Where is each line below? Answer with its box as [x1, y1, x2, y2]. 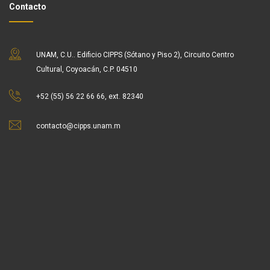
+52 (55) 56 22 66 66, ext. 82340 [36, 92, 143, 101]
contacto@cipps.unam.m [36, 122, 121, 131]
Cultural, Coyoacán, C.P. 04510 [36, 65, 137, 74]
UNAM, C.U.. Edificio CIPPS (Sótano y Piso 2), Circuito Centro [36, 51, 234, 60]
